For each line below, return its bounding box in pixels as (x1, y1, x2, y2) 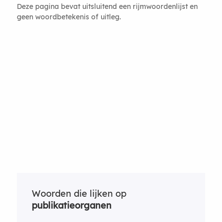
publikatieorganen (31, 199, 111, 211)
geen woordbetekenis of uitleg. (16, 12, 121, 21)
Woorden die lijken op (31, 187, 126, 199)
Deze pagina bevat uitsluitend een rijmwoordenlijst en (16, 1, 198, 10)
